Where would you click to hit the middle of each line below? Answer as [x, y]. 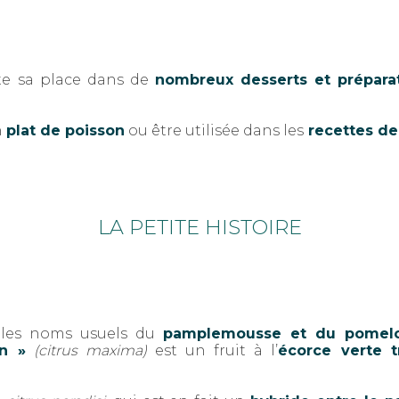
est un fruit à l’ [212, 351]
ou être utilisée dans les [214, 131]
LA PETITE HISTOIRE [199, 227]
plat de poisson [65, 131]
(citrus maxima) [90, 351]
